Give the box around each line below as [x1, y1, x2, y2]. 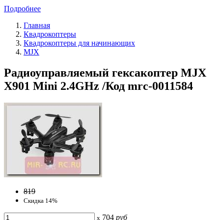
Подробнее [4, 4, 41, 13]
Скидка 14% [24, 196, 57, 204]
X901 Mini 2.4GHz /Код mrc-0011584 [4, 79, 193, 92]
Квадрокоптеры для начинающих [24, 38, 135, 47]
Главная [24, 21, 50, 29]
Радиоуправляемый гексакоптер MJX [4, 66, 206, 79]
